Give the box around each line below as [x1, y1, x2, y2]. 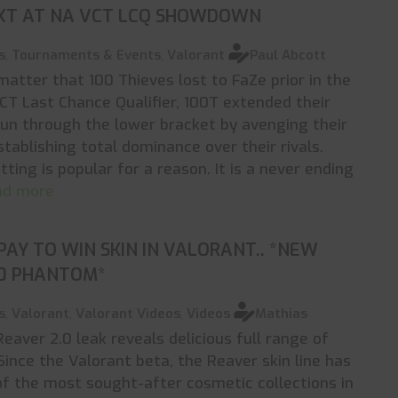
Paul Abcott [250, 46, 327, 64]
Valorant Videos [76, 305, 181, 322]
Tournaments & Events [12, 46, 162, 64]
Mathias [255, 305, 308, 322]
